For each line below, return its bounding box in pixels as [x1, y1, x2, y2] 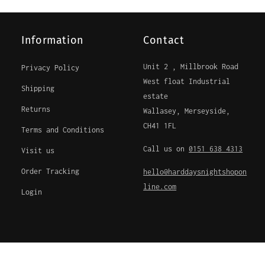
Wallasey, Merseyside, [143, 106, 231, 116]
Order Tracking [21, 167, 80, 176]
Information [21, 34, 84, 47]
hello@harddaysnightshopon [143, 167, 247, 177]
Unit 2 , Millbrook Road [143, 62, 239, 72]
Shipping [21, 84, 55, 93]
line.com [143, 182, 177, 192]
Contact [143, 34, 185, 47]
